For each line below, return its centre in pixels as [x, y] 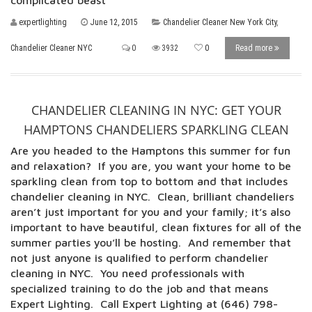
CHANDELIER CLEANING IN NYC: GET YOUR [156, 110]
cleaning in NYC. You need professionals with [127, 273]
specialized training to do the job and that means [139, 288]
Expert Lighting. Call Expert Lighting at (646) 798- [144, 304]
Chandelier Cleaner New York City [220, 22]
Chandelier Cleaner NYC [51, 48]
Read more [255, 48]
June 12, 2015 [114, 22]
